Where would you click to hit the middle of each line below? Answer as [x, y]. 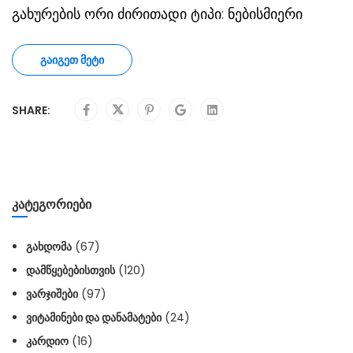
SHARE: [31, 111]
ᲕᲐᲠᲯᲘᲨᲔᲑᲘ [52, 294]
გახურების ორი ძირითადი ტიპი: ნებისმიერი [157, 14]
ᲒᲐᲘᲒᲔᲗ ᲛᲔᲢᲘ [72, 60]
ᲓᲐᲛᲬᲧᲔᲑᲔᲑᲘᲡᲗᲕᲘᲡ [71, 271]
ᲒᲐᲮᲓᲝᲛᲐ [49, 247]
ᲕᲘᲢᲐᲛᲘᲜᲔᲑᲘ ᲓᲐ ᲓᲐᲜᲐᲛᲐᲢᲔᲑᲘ [94, 318]
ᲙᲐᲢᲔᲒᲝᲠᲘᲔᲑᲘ [52, 205]
